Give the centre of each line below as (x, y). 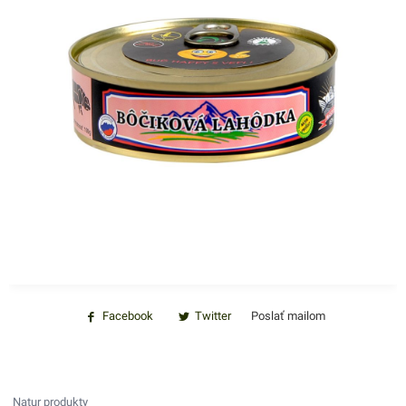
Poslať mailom (289, 316)
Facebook (128, 316)
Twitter (213, 316)
